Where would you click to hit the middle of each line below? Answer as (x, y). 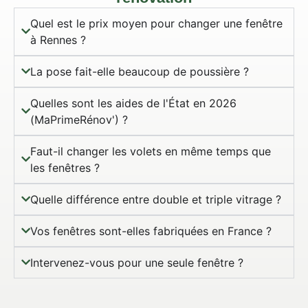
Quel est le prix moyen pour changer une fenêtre (156, 23)
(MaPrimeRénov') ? (79, 119)
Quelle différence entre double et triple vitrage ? (156, 199)
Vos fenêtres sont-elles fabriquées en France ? (151, 231)
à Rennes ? (58, 40)
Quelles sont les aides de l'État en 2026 (133, 103)
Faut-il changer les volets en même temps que (151, 151)
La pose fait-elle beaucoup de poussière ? (140, 71)
